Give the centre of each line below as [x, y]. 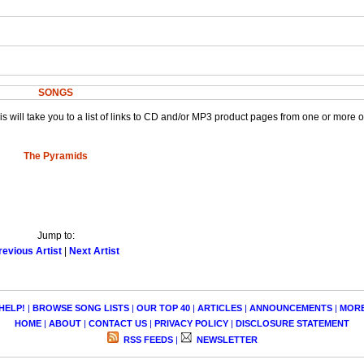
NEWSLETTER [225, 339]
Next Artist [95, 251]
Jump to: [56, 236]
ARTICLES [219, 308]
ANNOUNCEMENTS [290, 308]
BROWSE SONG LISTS [80, 308]
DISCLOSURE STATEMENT [292, 323]
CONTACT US [118, 323]
